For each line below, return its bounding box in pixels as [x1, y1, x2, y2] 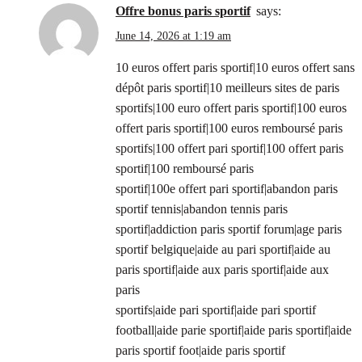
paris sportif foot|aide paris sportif [116, 343, 285, 358]
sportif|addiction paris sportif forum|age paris [116, 222, 342, 237]
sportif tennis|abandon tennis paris [116, 202, 288, 217]
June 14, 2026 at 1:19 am [116, 30, 231, 43]
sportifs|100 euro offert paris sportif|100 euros [116, 101, 347, 116]
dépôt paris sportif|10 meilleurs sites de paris [116, 81, 339, 95]
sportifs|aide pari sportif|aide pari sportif [116, 303, 316, 318]
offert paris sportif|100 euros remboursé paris [116, 121, 343, 136]
